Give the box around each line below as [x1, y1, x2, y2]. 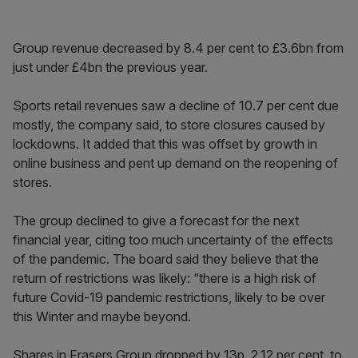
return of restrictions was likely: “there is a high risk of [13, 270, 316, 286]
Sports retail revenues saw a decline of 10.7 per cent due [13, 97, 339, 113]
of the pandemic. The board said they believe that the [13, 251, 319, 267]
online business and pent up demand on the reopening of [13, 155, 338, 171]
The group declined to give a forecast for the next [13, 213, 299, 229]
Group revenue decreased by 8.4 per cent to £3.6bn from [13, 40, 344, 56]
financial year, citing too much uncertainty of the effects [13, 232, 333, 248]
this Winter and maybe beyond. [13, 308, 191, 324]
